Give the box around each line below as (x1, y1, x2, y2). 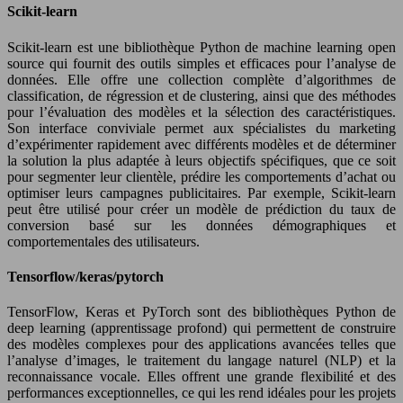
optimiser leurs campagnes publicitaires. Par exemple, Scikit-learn (7, 184, 396, 201)
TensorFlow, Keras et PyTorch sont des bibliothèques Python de (7, 304, 396, 320)
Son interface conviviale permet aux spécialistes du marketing (7, 120, 396, 136)
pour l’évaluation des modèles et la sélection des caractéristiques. (7, 103, 396, 120)
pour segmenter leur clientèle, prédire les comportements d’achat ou (7, 168, 396, 184)
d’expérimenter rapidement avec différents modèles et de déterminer (7, 136, 396, 152)
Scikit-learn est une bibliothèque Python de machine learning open (7, 39, 396, 55)
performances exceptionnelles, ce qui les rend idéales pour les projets (7, 385, 396, 401)
